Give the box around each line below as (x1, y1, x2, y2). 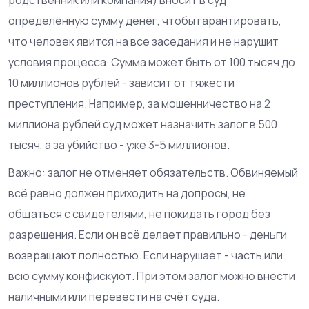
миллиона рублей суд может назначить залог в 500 (8, 116, 277, 132)
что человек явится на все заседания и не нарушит (8, 33, 279, 49)
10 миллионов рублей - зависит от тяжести (8, 74, 235, 90)
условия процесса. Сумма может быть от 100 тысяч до (8, 54, 295, 70)
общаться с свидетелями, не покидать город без (8, 206, 270, 221)
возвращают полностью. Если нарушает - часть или (8, 247, 283, 263)
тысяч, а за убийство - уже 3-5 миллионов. (8, 137, 230, 152)
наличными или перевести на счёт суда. (8, 288, 219, 304)
